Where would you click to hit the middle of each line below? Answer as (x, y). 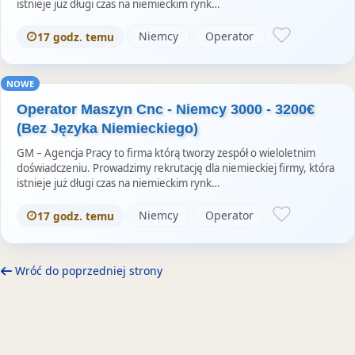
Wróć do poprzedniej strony (87, 270)
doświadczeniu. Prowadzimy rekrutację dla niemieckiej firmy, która (176, 168)
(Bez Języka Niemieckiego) (107, 128)
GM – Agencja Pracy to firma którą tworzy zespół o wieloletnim (166, 153)
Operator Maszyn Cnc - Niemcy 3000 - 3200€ (166, 109)
